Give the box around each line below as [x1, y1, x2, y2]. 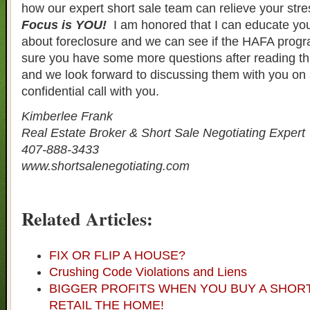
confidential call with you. [21, 84, 159, 98]
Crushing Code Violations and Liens [49, 264, 247, 279]
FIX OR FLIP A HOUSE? [49, 248, 185, 262]
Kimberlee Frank [21, 109, 113, 123]
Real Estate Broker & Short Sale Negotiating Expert [21, 125, 305, 140]
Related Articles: [21, 206, 153, 232]
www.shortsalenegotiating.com [21, 158, 190, 173]
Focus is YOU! [21, 17, 113, 32]
